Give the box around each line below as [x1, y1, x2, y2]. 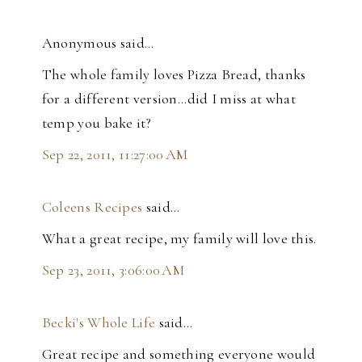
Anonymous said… [41, 34, 154, 53]
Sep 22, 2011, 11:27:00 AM [41, 145, 188, 164]
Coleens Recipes [41, 198, 143, 217]
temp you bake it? [41, 114, 151, 133]
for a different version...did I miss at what [41, 90, 297, 108]
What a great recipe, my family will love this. [41, 229, 317, 248]
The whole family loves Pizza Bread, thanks [41, 65, 306, 84]
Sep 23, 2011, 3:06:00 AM [41, 261, 185, 280]
